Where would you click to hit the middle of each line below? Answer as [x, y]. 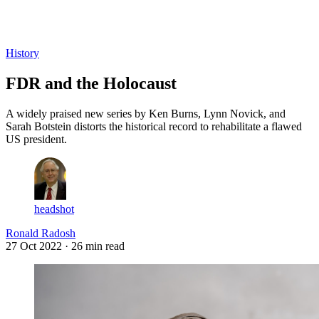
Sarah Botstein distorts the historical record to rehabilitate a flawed [154, 126]
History [22, 53]
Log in [21, 28]
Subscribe [63, 28]
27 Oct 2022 [34, 246]
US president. [36, 139]
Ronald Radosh [41, 233]
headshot [54, 209]
